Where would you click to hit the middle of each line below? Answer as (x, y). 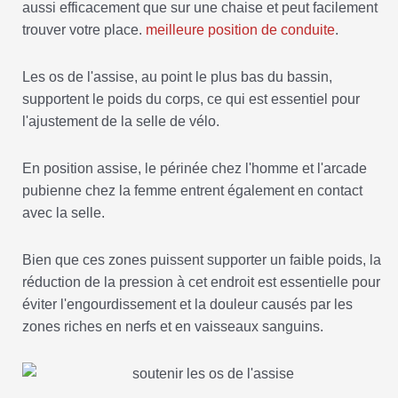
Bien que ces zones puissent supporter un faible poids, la (202, 260)
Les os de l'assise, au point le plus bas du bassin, (177, 77)
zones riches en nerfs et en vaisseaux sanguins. (173, 327)
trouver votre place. (84, 30)
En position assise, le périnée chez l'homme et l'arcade (195, 169)
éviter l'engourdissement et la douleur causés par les (187, 305)
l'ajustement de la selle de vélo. (121, 122)
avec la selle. (64, 213)
